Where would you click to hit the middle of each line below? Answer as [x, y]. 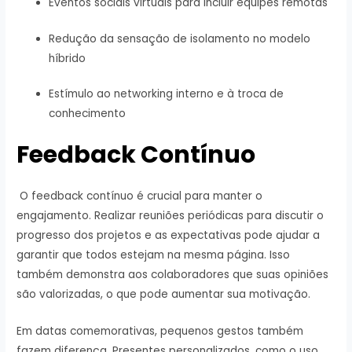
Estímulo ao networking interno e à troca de [167, 94]
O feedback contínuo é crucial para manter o [140, 196]
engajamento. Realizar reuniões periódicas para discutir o [170, 215]
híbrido [68, 58]
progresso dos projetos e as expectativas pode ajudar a [169, 235]
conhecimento [88, 114]
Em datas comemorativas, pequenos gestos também [160, 331]
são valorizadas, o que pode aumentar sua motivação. [164, 294]
